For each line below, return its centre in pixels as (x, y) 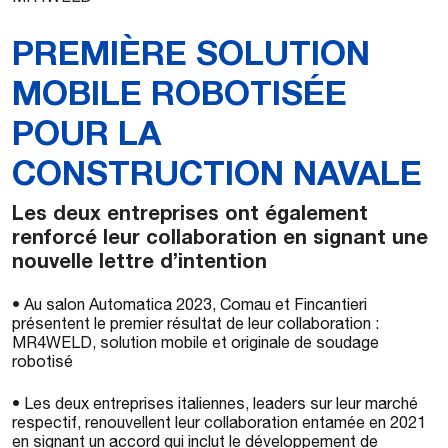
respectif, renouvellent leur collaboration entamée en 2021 (219, 422)
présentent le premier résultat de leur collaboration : (195, 323)
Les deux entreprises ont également (190, 212)
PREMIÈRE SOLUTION (191, 52)
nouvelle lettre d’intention (139, 260)
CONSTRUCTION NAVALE (217, 172)
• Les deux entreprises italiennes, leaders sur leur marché (215, 403)
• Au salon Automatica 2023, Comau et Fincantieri (189, 304)
